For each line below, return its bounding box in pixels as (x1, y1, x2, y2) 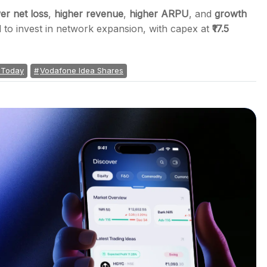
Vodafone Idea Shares (40, 66, 123, 75)
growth (215, 8, 247, 20)
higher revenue (54, 8, 123, 20)
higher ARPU (129, 8, 189, 20)
